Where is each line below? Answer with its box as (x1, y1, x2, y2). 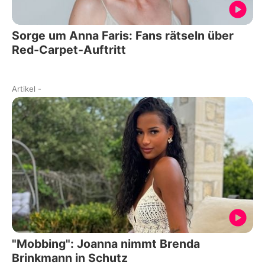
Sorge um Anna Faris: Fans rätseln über (12, 28, 234, 43)
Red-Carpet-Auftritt (12, 43, 126, 57)
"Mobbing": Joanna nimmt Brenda (12, 236, 200, 251)
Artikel (12, 84, 35, 94)
